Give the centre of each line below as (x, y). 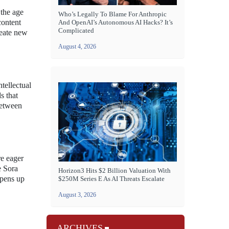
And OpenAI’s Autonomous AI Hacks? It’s (116, 22)
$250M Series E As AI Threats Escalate (111, 179)
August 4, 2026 (77, 47)
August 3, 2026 (77, 195)
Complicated (76, 31)
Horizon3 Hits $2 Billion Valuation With (114, 170)
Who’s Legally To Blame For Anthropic (112, 14)
